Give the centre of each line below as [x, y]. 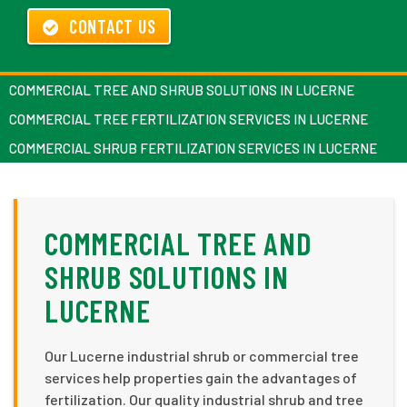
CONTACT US [112, 26]
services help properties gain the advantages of [201, 377]
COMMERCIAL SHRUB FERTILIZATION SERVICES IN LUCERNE [193, 148]
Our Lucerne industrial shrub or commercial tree [202, 355]
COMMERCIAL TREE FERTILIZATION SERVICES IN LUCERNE [189, 119]
